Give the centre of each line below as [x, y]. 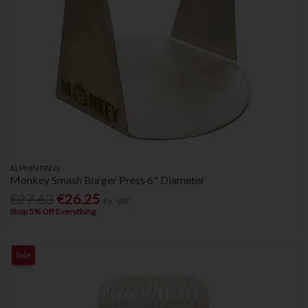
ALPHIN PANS [35, 168]
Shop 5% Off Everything [53, 212]
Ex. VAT [117, 201]
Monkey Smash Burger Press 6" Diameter [108, 180]
